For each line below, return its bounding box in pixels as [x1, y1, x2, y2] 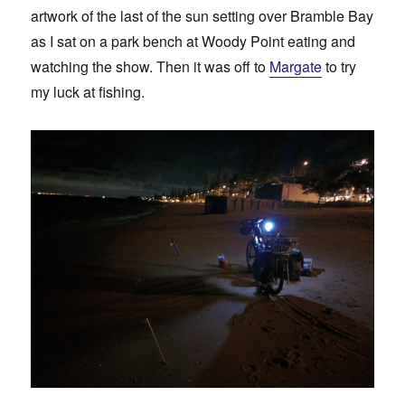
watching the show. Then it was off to [31, 56, 270, 78]
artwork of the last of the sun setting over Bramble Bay [31, 5, 374, 27]
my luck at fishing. [31, 81, 146, 103]
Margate [269, 56, 323, 78]
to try [322, 56, 357, 78]
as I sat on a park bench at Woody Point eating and [31, 31, 356, 52]
